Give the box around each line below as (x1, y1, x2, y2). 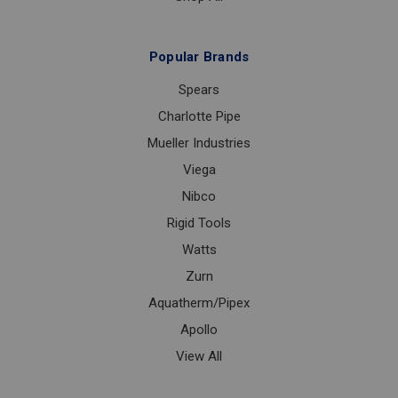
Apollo (180, 322, 218, 338)
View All (176, 348, 222, 365)
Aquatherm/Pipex (148, 295, 250, 312)
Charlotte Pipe (157, 108, 241, 125)
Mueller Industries (147, 135, 251, 152)
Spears (179, 82, 219, 99)
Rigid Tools (167, 215, 231, 232)
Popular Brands (148, 49, 250, 66)
